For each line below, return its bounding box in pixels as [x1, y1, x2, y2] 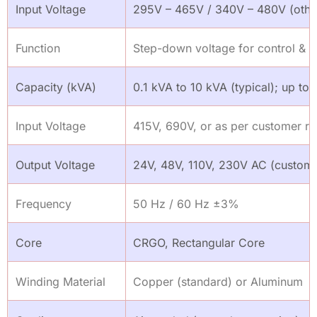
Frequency [16, 196, 71, 211]
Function [16, 40, 60, 55]
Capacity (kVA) [16, 79, 96, 94]
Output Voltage [16, 157, 95, 172]
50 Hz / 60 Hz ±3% [133, 196, 239, 211]
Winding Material [16, 274, 105, 289]
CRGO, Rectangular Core [133, 235, 265, 250]
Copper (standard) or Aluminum [133, 274, 303, 289]
